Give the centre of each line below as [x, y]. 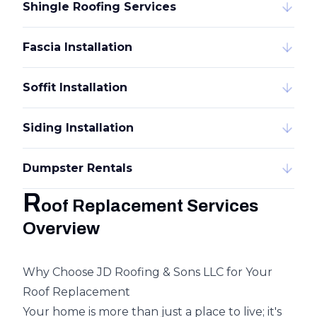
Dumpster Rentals [77, 168]
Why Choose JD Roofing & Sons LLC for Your [148, 272]
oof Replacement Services [150, 206]
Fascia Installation [77, 47]
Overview [61, 229]
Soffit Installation [75, 87]
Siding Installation [78, 128]
